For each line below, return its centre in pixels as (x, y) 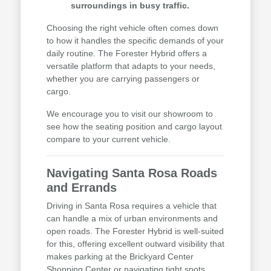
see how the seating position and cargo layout (134, 127)
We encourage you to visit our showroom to (129, 114)
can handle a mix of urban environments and (132, 219)
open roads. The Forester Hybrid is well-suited (135, 231)
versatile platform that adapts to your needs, (131, 66)
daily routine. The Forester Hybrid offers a (126, 54)
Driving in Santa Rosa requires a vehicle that (131, 206)
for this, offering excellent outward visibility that (135, 244)
